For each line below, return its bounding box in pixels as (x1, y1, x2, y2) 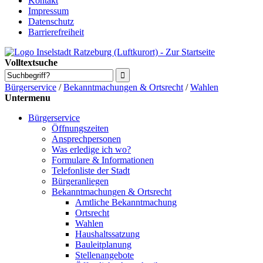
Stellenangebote (75, 250, 134, 260)
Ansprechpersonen (52, 134, 121, 144)
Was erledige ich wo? (52, 144, 131, 154)
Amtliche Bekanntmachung (75, 197, 177, 207)
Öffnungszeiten (52, 123, 109, 133)
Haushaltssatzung (75, 229, 140, 239)
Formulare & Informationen (52, 155, 154, 165)
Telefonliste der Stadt (52, 166, 130, 176)
